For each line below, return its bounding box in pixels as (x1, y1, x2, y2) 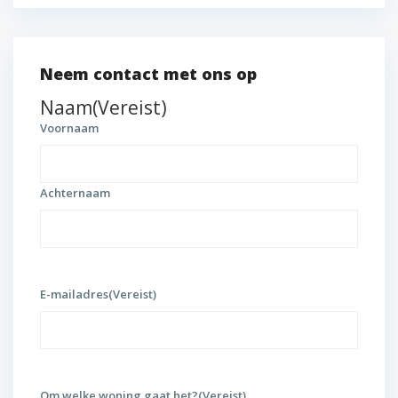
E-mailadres (40, 286, 108, 302)
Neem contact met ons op (40, 63, 257, 84)
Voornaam (40, 120, 99, 136)
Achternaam (40, 185, 110, 201)
